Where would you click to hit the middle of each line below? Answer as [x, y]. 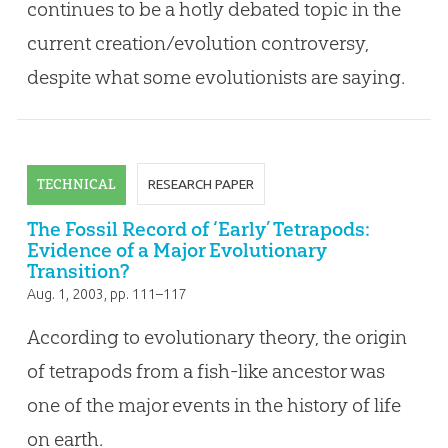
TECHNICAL [76, 184]
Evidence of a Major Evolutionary [176, 249]
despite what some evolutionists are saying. [215, 77]
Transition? [78, 270]
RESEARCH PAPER [201, 183]
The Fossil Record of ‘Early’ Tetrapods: [198, 228]
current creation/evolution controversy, [197, 43]
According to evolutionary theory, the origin [216, 336]
